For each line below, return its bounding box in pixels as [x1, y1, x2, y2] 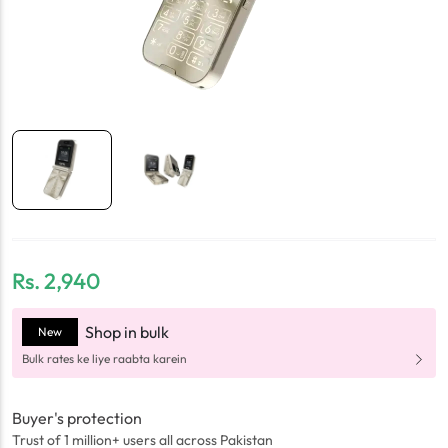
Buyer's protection [12, 408, 142, 429]
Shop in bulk [85, 322, 169, 343]
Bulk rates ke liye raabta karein [22, 351, 187, 367]
